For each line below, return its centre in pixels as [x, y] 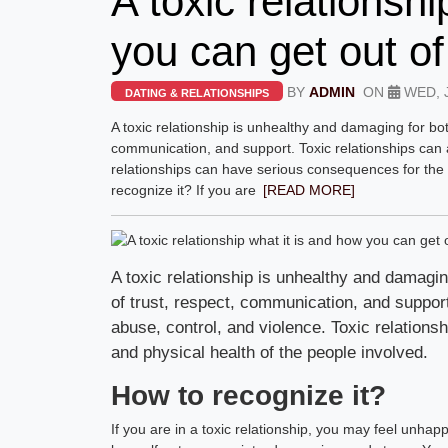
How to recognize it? [249, 395]
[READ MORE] [309, 189]
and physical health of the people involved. [270, 352]
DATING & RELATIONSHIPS [197, 92]
